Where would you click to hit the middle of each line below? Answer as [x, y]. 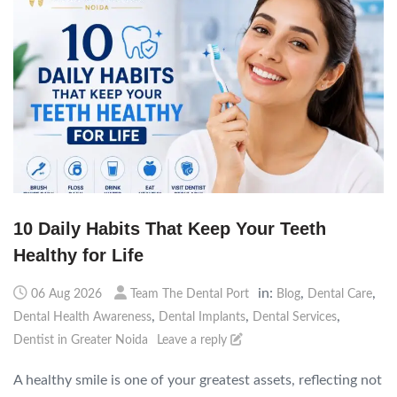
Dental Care [340, 294]
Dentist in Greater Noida [81, 340]
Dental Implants [202, 317]
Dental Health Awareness [82, 317]
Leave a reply [194, 340]
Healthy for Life [78, 255]
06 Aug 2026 [66, 294]
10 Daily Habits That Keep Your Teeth [170, 228]
